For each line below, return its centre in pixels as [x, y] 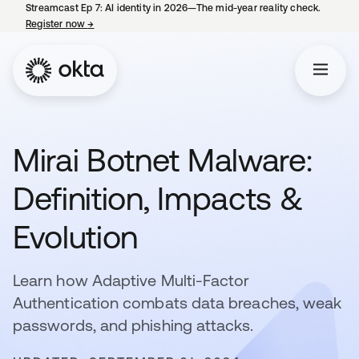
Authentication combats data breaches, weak [177, 303]
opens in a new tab [137, 24]
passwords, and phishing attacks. [133, 325]
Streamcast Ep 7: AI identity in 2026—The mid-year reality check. [173, 8]
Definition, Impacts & [158, 198]
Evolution [76, 237]
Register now [57, 24]
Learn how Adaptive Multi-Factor [131, 280]
